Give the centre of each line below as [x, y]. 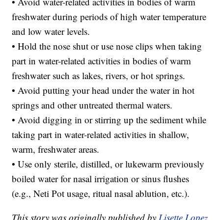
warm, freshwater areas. [56, 149]
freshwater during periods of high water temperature [109, 17]
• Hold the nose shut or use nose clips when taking [107, 46]
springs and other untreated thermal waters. [92, 105]
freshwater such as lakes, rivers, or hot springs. [99, 76]
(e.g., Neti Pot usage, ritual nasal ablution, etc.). [101, 193]
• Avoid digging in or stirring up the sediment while [109, 120]
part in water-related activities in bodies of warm [102, 61]
